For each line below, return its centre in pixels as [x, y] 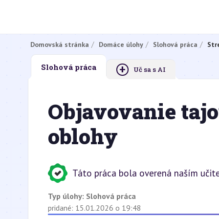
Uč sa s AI [150, 69]
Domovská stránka [60, 44]
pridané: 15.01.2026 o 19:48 [95, 208]
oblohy [83, 136]
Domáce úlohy [121, 44]
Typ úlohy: [67, 196]
